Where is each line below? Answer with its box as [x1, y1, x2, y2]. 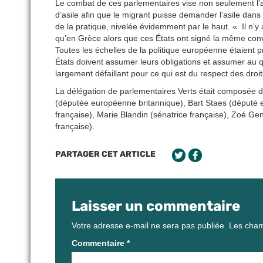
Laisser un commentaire [72, 198, 240, 215]
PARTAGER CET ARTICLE [55, 149, 156, 160]
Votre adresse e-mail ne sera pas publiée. [72, 221, 227, 231]
